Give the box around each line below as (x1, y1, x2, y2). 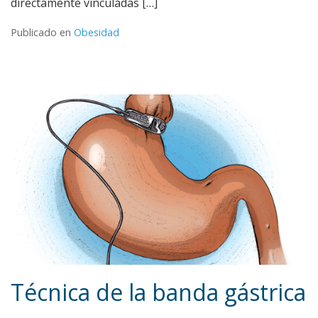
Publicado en (11, 26, 74, 40)
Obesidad (74, 26, 119, 40)
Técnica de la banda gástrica (11, 277, 306, 308)
